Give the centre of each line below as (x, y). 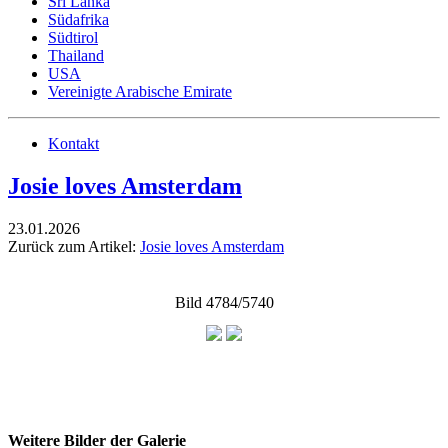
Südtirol (73, 37)
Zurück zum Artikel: (74, 246)
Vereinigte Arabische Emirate (140, 91)
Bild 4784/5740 (224, 302)
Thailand (76, 55)
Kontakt (73, 143)
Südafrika (78, 19)
